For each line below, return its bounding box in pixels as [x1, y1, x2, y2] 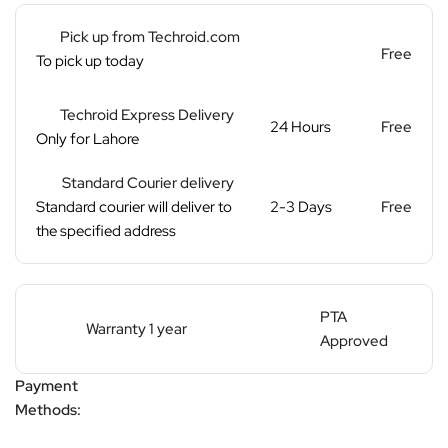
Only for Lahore [36, 128, 139, 149]
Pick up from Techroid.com [60, 26, 240, 47]
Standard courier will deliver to [36, 196, 232, 217]
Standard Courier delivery [62, 172, 234, 193]
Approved [319, 330, 388, 351]
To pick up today [36, 50, 144, 71]
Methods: [15, 399, 81, 420]
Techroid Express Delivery [60, 104, 234, 125]
